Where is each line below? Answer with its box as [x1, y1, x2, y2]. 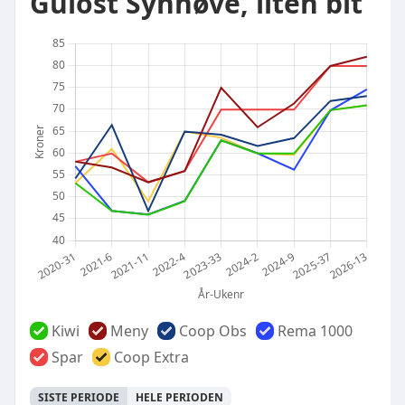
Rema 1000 [278, 321, 353, 341]
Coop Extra [114, 347, 189, 367]
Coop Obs [179, 321, 247, 341]
